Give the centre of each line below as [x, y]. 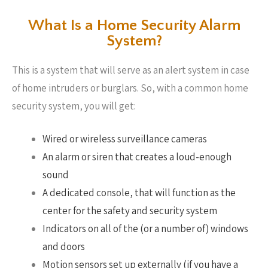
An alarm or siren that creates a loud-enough [137, 157]
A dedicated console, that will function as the [139, 193]
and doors [64, 246]
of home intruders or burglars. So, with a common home [130, 88]
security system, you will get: [74, 106]
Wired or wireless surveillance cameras [125, 139]
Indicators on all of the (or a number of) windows [145, 229]
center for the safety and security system [130, 211]
